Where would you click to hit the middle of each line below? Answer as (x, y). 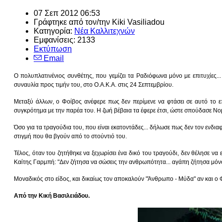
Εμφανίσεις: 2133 (64, 40)
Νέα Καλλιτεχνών (105, 31)
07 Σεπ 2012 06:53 (67, 13)
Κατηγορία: (54, 31)
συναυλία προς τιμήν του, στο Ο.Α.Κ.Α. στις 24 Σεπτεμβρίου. (94, 84)
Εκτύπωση (53, 49)
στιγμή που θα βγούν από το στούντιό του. (70, 136)
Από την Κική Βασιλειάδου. (52, 195)
